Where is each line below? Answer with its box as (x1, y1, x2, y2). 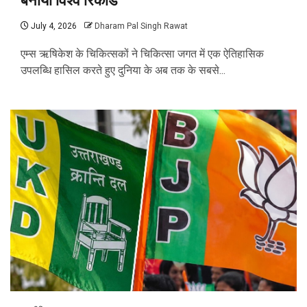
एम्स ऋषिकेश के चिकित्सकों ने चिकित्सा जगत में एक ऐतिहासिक (21, 47, 264, 61)
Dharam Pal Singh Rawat (95, 21, 188, 32)
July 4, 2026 (29, 21, 77, 32)
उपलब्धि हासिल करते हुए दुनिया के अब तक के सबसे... (21, 64, 225, 77)
